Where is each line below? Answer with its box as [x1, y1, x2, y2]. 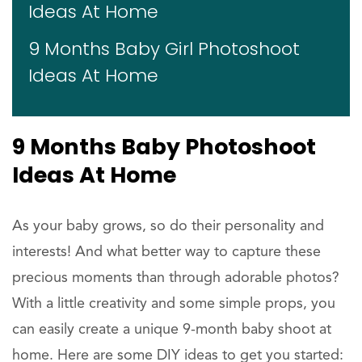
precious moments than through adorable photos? [12, 270, 339, 285]
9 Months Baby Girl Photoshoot [28, 36, 300, 61]
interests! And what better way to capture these [12, 244, 321, 259]
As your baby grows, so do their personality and [12, 218, 324, 234]
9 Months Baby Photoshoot [12, 131, 316, 162]
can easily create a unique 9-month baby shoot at [12, 322, 331, 337]
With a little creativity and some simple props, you [12, 296, 335, 311]
